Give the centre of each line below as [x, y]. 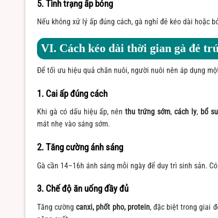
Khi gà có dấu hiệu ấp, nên [81, 112]
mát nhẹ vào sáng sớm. [73, 124]
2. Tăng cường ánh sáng [80, 147]
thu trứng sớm [148, 112]
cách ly [185, 112]
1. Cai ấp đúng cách [72, 93]
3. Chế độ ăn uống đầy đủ [83, 189]
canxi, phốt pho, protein [113, 207]
